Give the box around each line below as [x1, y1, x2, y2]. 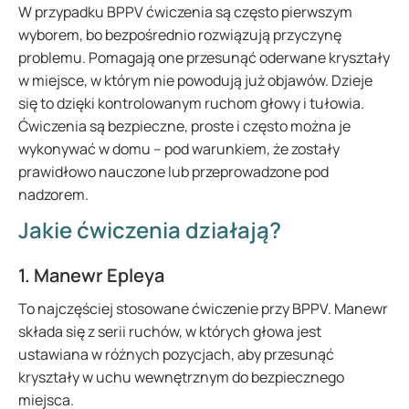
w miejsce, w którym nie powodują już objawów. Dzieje [18, 70, 372, 90]
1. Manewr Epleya [18, 263, 164, 288]
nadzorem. [18, 184, 91, 204]
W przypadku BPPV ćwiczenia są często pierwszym [18, 2, 352, 22]
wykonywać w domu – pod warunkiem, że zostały [18, 139, 340, 159]
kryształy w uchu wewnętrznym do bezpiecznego [18, 367, 344, 387]
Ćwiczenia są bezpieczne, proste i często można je [18, 116, 351, 136]
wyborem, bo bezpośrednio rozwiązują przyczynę [18, 25, 341, 45]
